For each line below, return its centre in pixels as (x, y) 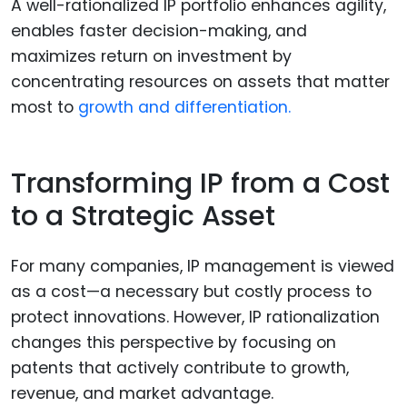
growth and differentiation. (184, 107)
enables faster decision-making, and (159, 30)
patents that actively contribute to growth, (180, 367)
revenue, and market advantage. (142, 393)
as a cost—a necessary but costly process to (191, 291)
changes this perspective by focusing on (174, 342)
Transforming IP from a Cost (200, 184)
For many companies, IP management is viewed (203, 266)
